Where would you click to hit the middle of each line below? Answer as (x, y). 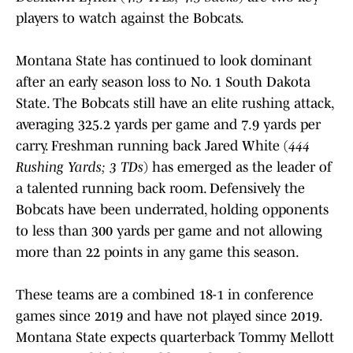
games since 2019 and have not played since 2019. (169, 316)
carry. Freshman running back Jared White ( (152, 145)
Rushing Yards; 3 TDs (80, 167)
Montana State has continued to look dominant (164, 60)
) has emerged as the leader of (238, 167)
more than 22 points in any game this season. (159, 252)
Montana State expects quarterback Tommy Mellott (175, 337)
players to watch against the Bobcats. (130, 18)
